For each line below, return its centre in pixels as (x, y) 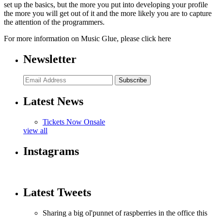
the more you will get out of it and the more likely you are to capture (108, 13)
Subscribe (133, 80)
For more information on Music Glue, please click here (87, 38)
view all (35, 131)
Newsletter (50, 59)
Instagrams (51, 151)
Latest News (53, 101)
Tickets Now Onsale (74, 122)
